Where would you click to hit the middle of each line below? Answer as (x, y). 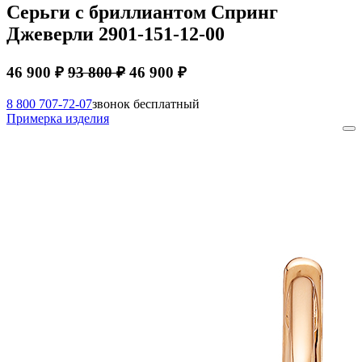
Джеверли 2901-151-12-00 (116, 34)
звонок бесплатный (146, 103)
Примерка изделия (58, 118)
